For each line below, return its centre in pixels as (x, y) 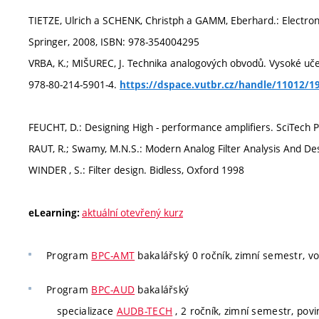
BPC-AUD (113, 289)
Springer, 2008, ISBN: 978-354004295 (114, 42)
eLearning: (55, 213)
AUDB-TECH (145, 310)
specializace (87, 310)
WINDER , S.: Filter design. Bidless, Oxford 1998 (136, 170)
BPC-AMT (113, 255)
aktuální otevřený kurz (132, 213)
